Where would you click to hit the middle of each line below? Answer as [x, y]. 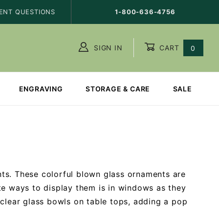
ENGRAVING [41, 88]
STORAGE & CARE [118, 88]
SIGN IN [107, 48]
